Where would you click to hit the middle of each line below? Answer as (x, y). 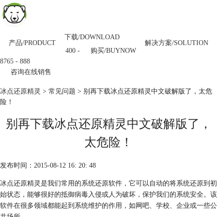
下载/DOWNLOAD (92, 37)
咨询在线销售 (31, 72)
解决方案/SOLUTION (177, 43)
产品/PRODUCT (32, 43)
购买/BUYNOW (114, 50)
